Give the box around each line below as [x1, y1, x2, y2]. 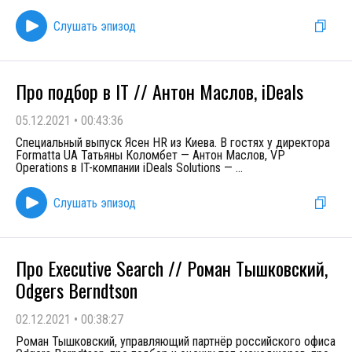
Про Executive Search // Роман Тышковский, [16, 254, 328, 282]
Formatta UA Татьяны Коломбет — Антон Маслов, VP [16, 148, 285, 163]
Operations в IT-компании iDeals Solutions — [16, 160, 236, 175]
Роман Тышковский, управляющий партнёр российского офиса [16, 334, 335, 349]
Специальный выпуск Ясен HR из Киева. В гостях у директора [16, 135, 330, 150]
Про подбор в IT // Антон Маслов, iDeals [16, 77, 303, 105]
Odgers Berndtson [16, 276, 137, 304]
